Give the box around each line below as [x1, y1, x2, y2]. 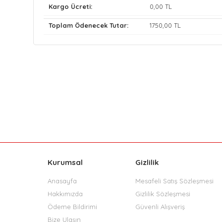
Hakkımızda [48, 190, 83, 198]
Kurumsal [48, 158, 83, 167]
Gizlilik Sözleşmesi [135, 190, 190, 198]
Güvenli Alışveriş [135, 203, 185, 211]
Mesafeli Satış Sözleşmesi [135, 177, 214, 185]
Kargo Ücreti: [49, 2, 93, 10]
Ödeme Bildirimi [48, 203, 97, 211]
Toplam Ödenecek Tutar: [49, 21, 129, 29]
